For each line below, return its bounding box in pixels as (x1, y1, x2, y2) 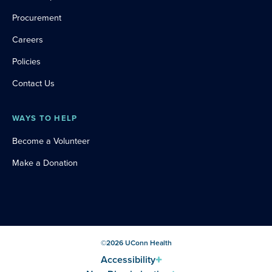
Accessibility (101, 253, 155, 267)
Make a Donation (12, 156, 78, 169)
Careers (12, 33, 43, 46)
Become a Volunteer (12, 134, 90, 147)
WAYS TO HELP (12, 112, 78, 124)
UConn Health (123, 237, 172, 248)
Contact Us (12, 76, 55, 89)
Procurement (12, 11, 61, 24)
